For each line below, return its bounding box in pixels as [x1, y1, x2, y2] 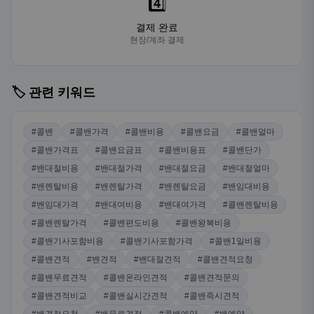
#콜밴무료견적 [32, 273, 87, 282]
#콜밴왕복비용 [176, 218, 231, 228]
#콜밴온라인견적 [104, 273, 168, 282]
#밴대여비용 [95, 200, 142, 210]
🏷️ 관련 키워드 [11, 86, 95, 100]
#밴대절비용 [32, 163, 78, 173]
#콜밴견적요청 [198, 254, 253, 264]
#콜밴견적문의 [184, 273, 240, 282]
